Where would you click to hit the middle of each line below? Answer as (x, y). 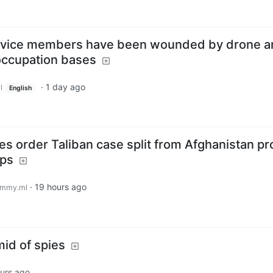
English (20, 88)
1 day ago (65, 87)
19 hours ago (61, 187)
